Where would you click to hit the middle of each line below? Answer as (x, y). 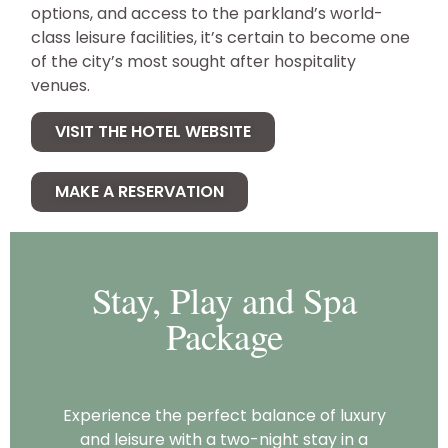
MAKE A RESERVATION (140, 192)
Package (224, 336)
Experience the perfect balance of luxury (224, 416)
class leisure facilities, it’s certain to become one (221, 37)
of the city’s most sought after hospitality (194, 61)
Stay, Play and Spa (224, 300)
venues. (61, 85)
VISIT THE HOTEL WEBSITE (153, 132)
